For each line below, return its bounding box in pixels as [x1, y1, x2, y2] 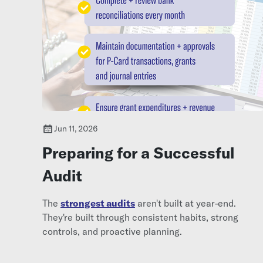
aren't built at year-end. [135, 197, 236, 209]
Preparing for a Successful [42, 143, 234, 163]
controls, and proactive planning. [42, 225, 182, 237]
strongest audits [60, 197, 135, 209]
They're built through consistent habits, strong [42, 211, 238, 223]
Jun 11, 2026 [54, 123, 98, 134]
